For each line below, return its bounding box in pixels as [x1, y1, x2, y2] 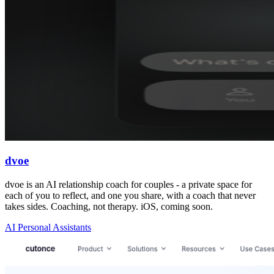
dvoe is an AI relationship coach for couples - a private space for [5, 179, 252, 190]
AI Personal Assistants [5, 222, 91, 233]
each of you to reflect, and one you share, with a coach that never [5, 190, 256, 201]
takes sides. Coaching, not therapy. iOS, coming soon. [5, 201, 213, 212]
